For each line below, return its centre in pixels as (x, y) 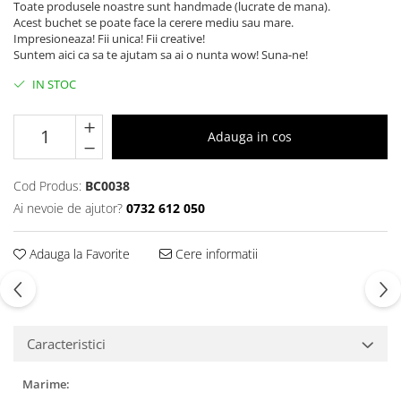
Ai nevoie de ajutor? (68, 208)
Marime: (46, 384)
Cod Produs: (47, 185)
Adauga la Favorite (78, 253)
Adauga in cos (250, 136)
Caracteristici (66, 343)
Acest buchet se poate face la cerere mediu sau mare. (154, 22)
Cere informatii (215, 253)
